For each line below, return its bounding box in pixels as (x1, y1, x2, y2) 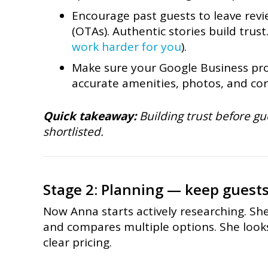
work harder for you (71, 38, 181, 54)
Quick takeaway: (43, 108, 136, 124)
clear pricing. (43, 234, 112, 251)
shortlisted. (43, 123, 103, 139)
